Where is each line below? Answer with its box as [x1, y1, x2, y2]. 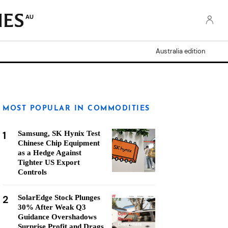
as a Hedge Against [18, 149, 81, 157]
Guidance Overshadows [18, 213, 97, 221]
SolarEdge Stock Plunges [18, 193, 100, 202]
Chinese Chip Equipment [18, 139, 100, 147]
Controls [18, 168, 47, 176]
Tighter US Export [18, 158, 80, 166]
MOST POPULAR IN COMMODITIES [3, 105, 150, 112]
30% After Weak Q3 [18, 203, 86, 211]
